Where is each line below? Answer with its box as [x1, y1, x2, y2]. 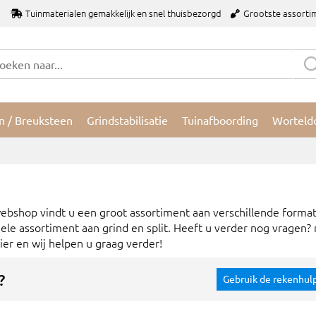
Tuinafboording [182, 112, 258, 127]
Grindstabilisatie [87, 112, 168, 127]
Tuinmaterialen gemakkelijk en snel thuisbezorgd [25, 6, 221, 20]
